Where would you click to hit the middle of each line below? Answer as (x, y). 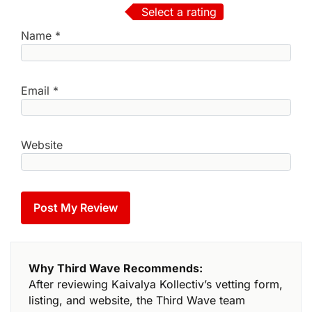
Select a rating (179, 12)
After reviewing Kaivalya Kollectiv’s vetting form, (156, 284)
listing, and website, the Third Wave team (137, 300)
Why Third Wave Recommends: (116, 268)
